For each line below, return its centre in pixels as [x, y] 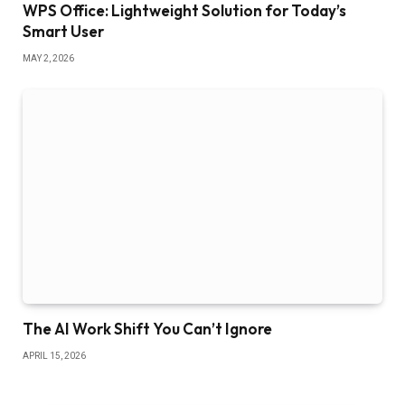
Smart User [63, 32]
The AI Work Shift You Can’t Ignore [147, 329]
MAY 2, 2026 [48, 59]
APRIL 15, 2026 [54, 356]
